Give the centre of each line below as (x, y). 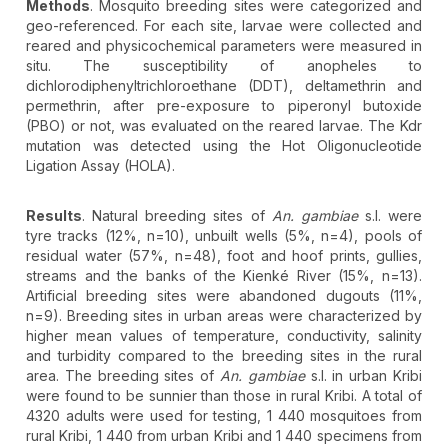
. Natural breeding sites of (177, 216)
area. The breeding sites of (123, 376)
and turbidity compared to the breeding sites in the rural (224, 356)
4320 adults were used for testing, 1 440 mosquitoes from (224, 416)
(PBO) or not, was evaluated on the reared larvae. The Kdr (224, 126)
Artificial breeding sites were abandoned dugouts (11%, (224, 296)
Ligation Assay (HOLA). (100, 166)
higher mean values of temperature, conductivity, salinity (224, 336)
